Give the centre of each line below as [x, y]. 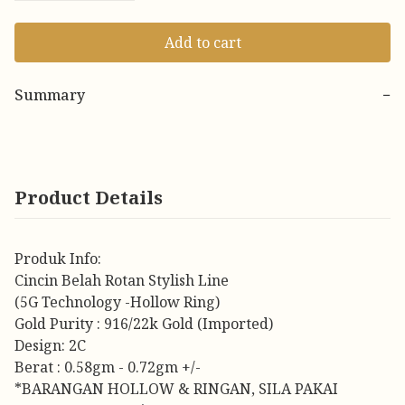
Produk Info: [58, 259]
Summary [50, 95]
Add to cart [202, 43]
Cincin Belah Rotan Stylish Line [122, 281]
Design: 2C [50, 346]
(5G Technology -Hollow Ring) [117, 302]
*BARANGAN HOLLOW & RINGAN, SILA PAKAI [176, 389]
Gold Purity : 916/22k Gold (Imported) [144, 324]
